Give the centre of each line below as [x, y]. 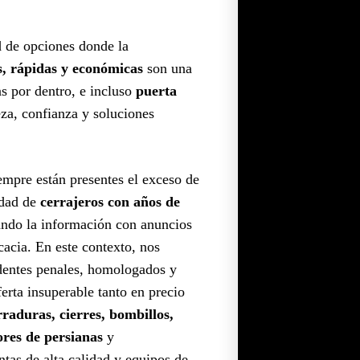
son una [168, 68]
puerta [156, 90]
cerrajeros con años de [110, 201]
